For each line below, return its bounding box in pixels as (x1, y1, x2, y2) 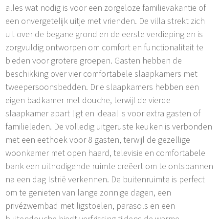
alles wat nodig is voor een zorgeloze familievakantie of (5, 1, 206, 14)
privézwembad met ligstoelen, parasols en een (5, 199, 175, 212)
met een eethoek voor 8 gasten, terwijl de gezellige (5, 133, 191, 146)
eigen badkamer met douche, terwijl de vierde (5, 94, 171, 107)
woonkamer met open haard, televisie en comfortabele (5, 147, 206, 159)
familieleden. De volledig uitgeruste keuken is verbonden (5, 120, 213, 133)
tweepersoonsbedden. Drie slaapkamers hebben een (5, 81, 199, 93)
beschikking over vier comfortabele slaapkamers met (5, 67, 198, 80)
